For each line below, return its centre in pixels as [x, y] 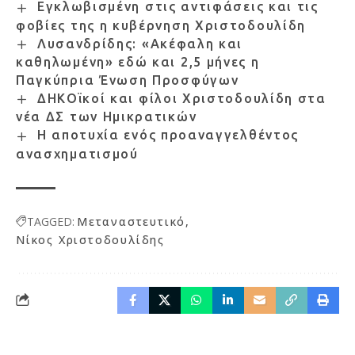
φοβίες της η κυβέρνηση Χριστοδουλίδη [161, 25]
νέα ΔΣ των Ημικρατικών [107, 117]
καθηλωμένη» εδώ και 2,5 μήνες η [138, 62]
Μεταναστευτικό [132, 221]
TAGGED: [51, 221]
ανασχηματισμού [77, 153]
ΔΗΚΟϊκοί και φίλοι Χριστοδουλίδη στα [181, 99]
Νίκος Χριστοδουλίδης [90, 239]
